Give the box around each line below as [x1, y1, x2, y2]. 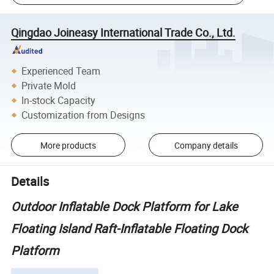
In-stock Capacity [21, 93, 96, 107]
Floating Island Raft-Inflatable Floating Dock [11, 220, 248, 237]
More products [40, 139, 96, 151]
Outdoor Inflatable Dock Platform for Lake [11, 198, 239, 215]
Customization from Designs [21, 108, 146, 122]
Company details [174, 139, 238, 151]
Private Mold [21, 78, 76, 92]
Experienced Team [21, 64, 101, 78]
